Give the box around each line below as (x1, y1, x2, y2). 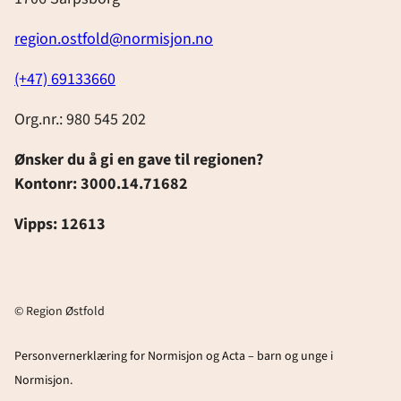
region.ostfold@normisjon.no (14, 27, 213, 50)
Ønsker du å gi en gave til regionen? (14, 148, 263, 171)
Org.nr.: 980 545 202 (14, 107, 146, 131)
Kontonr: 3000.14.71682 (14, 172, 188, 195)
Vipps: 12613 (14, 212, 106, 235)
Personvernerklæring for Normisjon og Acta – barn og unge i (14, 346, 333, 365)
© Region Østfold (14, 302, 105, 320)
